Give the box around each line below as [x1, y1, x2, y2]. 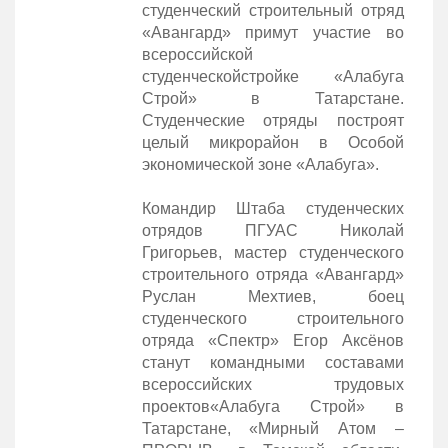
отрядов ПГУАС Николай [141, 221, 404, 239]
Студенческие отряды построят [141, 111, 404, 129]
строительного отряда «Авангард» [141, 265, 404, 283]
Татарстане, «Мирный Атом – [141, 419, 404, 437]
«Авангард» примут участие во [141, 23, 404, 41]
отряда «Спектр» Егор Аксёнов [141, 331, 404, 349]
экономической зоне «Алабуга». [141, 155, 379, 173]
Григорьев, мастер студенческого [141, 243, 404, 261]
